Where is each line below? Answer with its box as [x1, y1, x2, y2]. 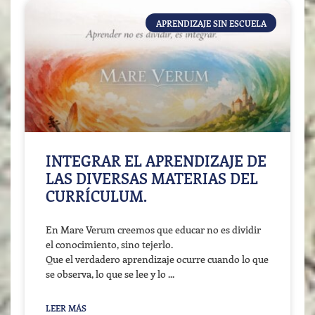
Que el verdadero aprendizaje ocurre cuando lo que [46, 252, 269, 266]
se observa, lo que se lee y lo [46, 267, 168, 281]
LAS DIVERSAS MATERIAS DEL [46, 168, 258, 188]
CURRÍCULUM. [46, 186, 147, 206]
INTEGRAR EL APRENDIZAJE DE [46, 150, 266, 171]
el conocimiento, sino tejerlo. [46, 238, 173, 252]
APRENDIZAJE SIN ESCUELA [155, 17, 266, 29]
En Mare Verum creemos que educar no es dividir [46, 223, 261, 237]
